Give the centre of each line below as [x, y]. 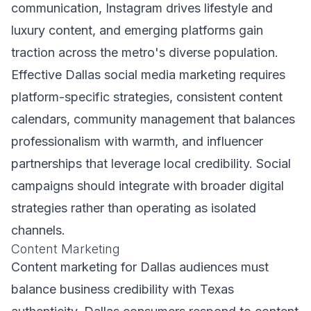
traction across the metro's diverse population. [145, 52]
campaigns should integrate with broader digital [148, 186]
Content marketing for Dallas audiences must [140, 267]
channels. [38, 230]
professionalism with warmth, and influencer [137, 141]
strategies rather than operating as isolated [134, 208]
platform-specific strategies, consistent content [147, 97]
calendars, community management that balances [153, 119]
